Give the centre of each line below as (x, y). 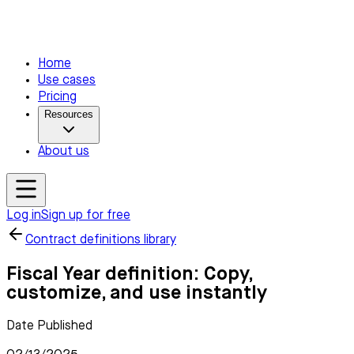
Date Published (49, 326)
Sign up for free (86, 216)
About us (64, 152)
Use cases (67, 81)
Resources (69, 114)
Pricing (57, 97)
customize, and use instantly (137, 293)
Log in (24, 216)
